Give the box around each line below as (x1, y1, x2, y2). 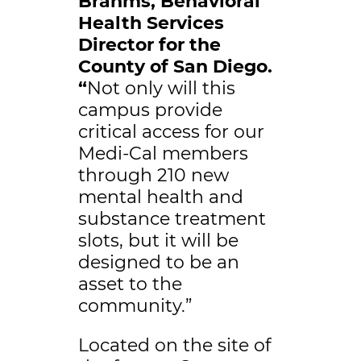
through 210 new (77, 164, 229, 187)
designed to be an (77, 251, 239, 274)
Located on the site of (77, 334, 271, 357)
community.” (77, 295, 192, 317)
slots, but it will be (77, 230, 239, 252)
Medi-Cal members (77, 143, 248, 165)
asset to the (77, 273, 182, 296)
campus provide (77, 99, 222, 122)
